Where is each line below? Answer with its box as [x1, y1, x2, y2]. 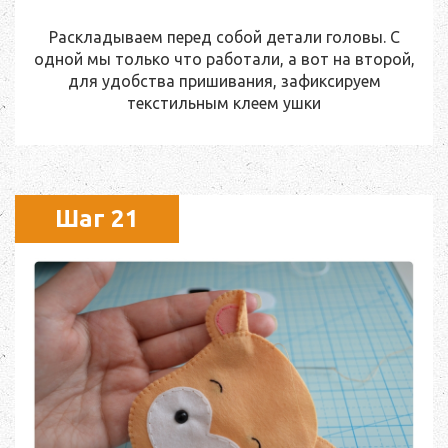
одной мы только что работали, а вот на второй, [33, 50, 415, 69]
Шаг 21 [55, 205, 139, 233]
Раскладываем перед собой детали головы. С [48, 28, 400, 47]
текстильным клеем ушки [127, 94, 321, 113]
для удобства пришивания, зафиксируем [67, 72, 381, 91]
